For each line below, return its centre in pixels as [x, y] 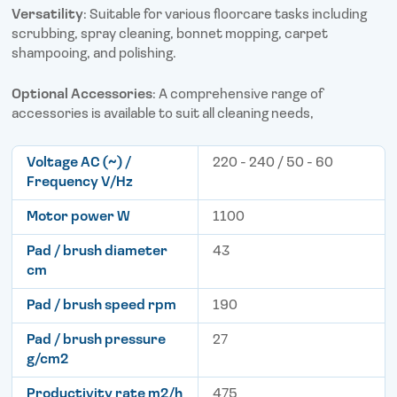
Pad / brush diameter [97, 252]
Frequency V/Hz [80, 183]
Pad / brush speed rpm [102, 306]
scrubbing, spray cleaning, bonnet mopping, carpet [170, 35]
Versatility [48, 16]
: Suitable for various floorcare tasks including [226, 16]
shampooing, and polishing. [94, 54]
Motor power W [79, 218]
